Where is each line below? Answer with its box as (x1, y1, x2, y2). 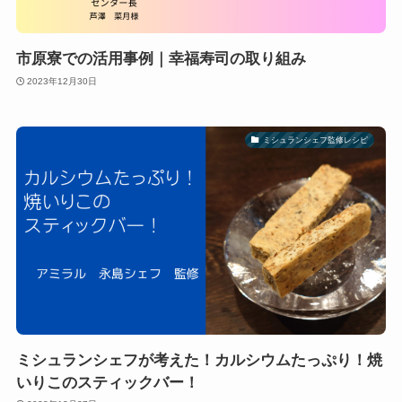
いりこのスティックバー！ (15, 373, 199, 391)
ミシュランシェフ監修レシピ (262, 135, 368, 144)
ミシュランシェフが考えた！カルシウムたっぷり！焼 (15, 351, 382, 369)
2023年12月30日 (27, 75, 98, 86)
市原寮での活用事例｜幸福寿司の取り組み (15, 50, 306, 68)
